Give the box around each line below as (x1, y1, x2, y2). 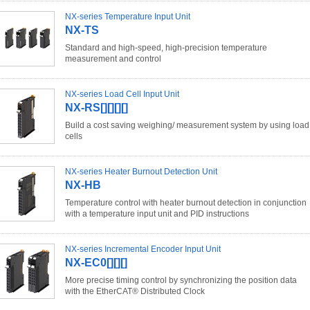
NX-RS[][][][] (65, 101, 128, 113)
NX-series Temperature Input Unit (65, 11, 190, 21)
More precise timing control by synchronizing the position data (65, 275, 297, 285)
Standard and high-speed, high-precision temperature (65, 42, 267, 53)
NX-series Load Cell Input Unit (65, 89, 179, 99)
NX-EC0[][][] (65, 256, 127, 268)
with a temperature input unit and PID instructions (65, 208, 249, 219)
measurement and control (65, 53, 161, 64)
